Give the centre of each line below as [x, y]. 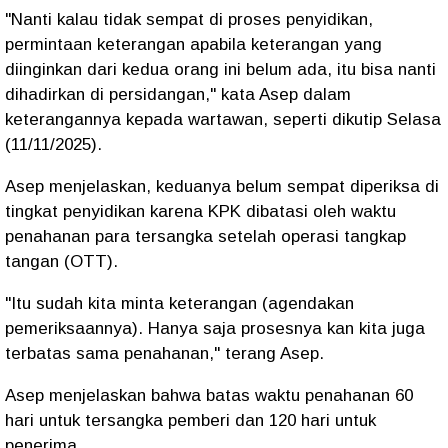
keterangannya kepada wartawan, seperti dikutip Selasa [223, 119]
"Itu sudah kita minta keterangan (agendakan [179, 303]
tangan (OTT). [61, 261]
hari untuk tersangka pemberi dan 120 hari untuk [190, 420]
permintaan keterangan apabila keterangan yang [193, 44]
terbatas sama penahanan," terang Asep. [164, 353]
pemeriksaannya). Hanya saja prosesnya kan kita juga [215, 328]
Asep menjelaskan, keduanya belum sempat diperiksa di [222, 186]
